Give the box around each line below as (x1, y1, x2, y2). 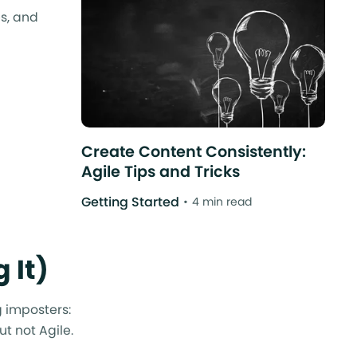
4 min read (191, 194, 252, 210)
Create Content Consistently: (80, 140, 306, 163)
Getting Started (80, 193, 179, 212)
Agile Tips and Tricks (80, 160, 240, 182)
